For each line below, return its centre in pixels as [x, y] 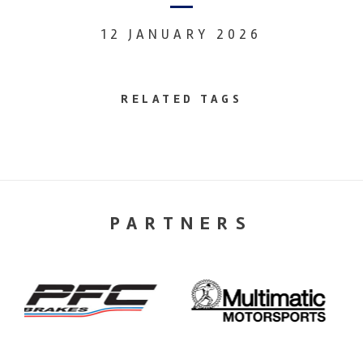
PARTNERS [181, 223]
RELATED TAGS [181, 98]
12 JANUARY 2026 [181, 34]
